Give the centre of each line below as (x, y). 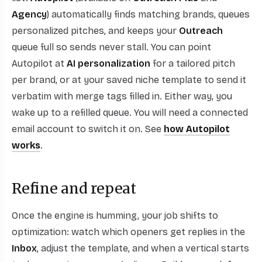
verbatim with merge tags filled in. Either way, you (122, 96)
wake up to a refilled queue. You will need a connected (130, 113)
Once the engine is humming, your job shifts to (115, 216)
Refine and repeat (74, 189)
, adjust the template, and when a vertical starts (143, 248)
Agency (29, 14)
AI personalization (108, 63)
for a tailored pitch (193, 63)
